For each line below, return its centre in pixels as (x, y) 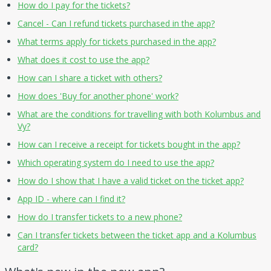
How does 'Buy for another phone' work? (98, 96)
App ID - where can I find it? (71, 198)
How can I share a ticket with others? (90, 77)
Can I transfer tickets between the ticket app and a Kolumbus (137, 235)
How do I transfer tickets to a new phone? (100, 217)
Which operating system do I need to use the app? (116, 162)
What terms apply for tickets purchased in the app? (117, 41)
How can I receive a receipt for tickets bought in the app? (129, 144)
